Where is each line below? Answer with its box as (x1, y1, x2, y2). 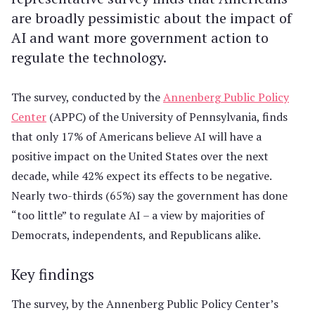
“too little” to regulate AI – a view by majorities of (11, 207, 264, 223)
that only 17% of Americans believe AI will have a (11, 129, 262, 144)
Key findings (11, 264, 94, 284)
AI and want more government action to (11, 28, 269, 47)
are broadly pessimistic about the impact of (11, 8, 292, 27)
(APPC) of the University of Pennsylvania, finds (46, 109, 288, 124)
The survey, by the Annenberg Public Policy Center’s (11, 296, 278, 311)
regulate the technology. (11, 48, 167, 67)
